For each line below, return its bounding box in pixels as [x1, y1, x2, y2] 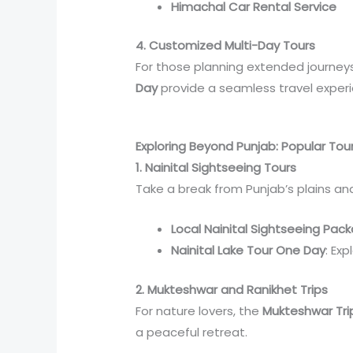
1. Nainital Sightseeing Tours [136, 159, 297, 176]
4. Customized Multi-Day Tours [136, 37, 316, 54]
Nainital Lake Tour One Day [171, 242, 326, 259]
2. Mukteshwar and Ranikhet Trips [136, 281, 329, 298]
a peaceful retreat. [136, 323, 248, 340]
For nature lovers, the [136, 302, 263, 319]
